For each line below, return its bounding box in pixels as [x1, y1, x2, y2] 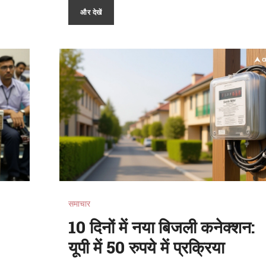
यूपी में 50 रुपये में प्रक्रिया [68, 236, 225, 258]
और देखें [80, 7, 102, 17]
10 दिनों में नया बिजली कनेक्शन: [68, 216, 255, 238]
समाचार [68, 198, 91, 208]
